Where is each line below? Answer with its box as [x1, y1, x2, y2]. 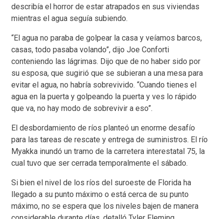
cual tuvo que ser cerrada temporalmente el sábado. [11, 158, 188, 168]
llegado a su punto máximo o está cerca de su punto [11, 189, 189, 199]
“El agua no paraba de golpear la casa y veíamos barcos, [11, 33, 202, 43]
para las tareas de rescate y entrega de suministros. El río [11, 134, 208, 144]
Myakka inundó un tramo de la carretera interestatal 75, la [11, 146, 205, 156]
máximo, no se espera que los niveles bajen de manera [11, 201, 198, 211]
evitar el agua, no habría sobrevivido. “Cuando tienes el [11, 80, 197, 89]
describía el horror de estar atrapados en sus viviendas [11, 1, 199, 11]
